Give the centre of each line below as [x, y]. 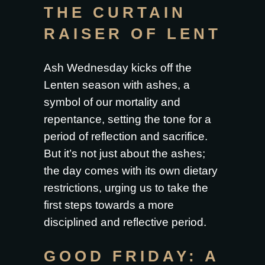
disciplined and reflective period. [125, 222]
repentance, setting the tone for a [127, 119]
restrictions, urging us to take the [126, 188]
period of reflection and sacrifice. [126, 136]
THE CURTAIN [115, 12]
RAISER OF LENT [132, 34]
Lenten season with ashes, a [117, 85]
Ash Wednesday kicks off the [118, 68]
